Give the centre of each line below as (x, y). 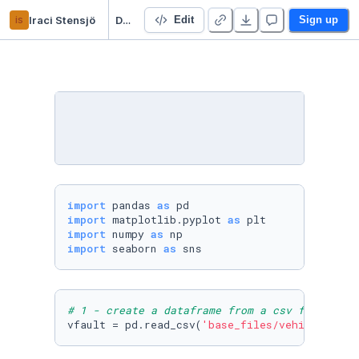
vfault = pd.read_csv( (135, 325)
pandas (131, 205)
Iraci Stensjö (62, 20)
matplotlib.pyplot (167, 220)
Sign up (319, 19)
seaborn (135, 248)
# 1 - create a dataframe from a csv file (196, 310)
